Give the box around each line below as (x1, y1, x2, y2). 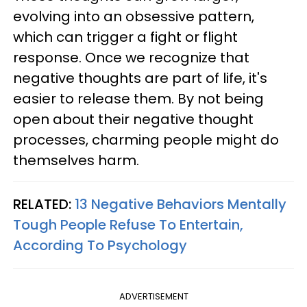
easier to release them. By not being (13, 89, 264, 109)
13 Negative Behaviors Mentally (75, 195, 286, 214)
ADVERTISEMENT (119, 290, 188, 304)
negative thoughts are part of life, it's (13, 69, 267, 88)
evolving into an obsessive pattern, (13, 7, 254, 27)
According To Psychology (13, 236, 187, 256)
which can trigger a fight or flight (13, 27, 238, 47)
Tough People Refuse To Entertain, (13, 215, 243, 235)
